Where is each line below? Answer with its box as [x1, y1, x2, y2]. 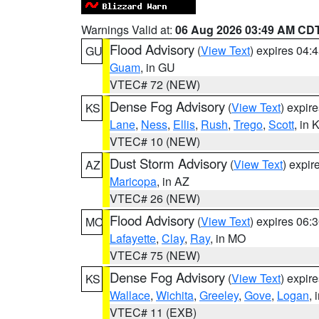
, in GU [140, 59, 175, 75]
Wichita [156, 287, 194, 303]
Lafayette [110, 230, 156, 246]
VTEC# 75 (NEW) [110, 247, 200, 263]
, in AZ [157, 173, 189, 189]
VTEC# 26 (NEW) [110, 190, 200, 206]
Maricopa [110, 173, 157, 189]
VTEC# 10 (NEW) [110, 133, 200, 150]
